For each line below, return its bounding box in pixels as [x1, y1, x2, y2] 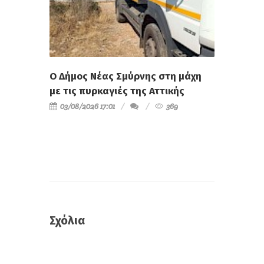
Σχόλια [49, 213, 85, 228]
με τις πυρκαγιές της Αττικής [49, 85, 184, 98]
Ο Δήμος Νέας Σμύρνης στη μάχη [49, 70, 202, 83]
